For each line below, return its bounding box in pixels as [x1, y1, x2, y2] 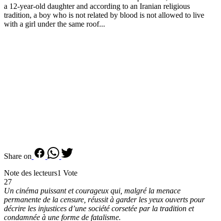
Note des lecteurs [4, 168, 57, 177]
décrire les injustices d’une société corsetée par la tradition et [4, 204, 194, 213]
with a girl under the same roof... [4, 19, 105, 28]
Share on [4, 151, 32, 160]
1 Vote [57, 168, 77, 177]
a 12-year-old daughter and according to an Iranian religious [4, 1, 190, 10]
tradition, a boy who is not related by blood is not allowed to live [4, 10, 204, 19]
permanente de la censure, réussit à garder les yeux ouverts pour [4, 195, 205, 204]
